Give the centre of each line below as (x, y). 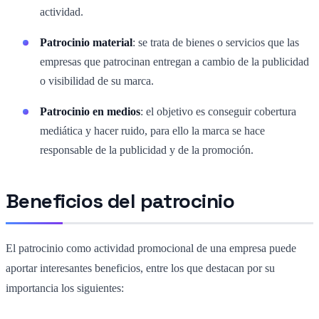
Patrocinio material (86, 42)
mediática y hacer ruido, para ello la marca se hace (152, 130)
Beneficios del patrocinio (120, 200)
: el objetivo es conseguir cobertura (218, 111)
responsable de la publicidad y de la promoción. (147, 150)
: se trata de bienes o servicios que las (216, 42)
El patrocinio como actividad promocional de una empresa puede (151, 248)
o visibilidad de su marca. (97, 80)
